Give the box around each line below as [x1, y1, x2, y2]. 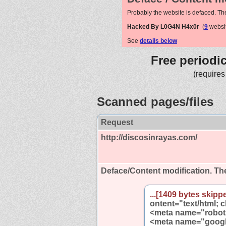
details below [140, 37, 177, 44]
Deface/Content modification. [101, 166, 212, 175]
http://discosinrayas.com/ [101, 133, 197, 142]
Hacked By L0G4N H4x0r [127, 23, 199, 30]
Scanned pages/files [97, 94, 213, 108]
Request [101, 118, 133, 127]
